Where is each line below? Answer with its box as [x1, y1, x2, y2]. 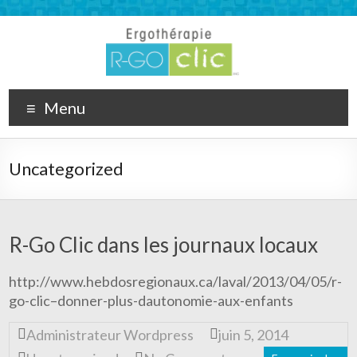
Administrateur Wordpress [26, 326, 194, 343]
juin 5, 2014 [218, 326, 289, 343]
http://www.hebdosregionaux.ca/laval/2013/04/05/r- [9, 273, 343, 290]
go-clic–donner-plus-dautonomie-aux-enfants [9, 292, 294, 309]
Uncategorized [9, 158, 124, 179]
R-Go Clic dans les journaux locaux [9, 232, 319, 257]
